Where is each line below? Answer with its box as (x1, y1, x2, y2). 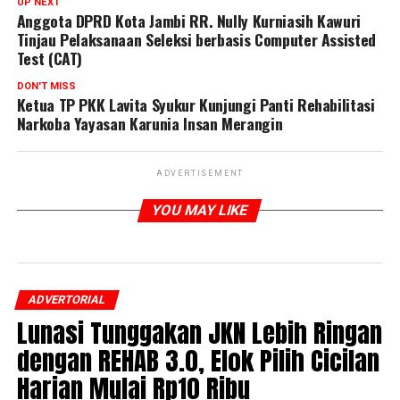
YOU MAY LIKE (150, 202, 251, 220)
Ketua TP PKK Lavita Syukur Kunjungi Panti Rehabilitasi (16, 93, 375, 117)
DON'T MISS (16, 80, 76, 93)
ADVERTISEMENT (155, 169, 245, 179)
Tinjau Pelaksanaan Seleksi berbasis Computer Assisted (16, 28, 377, 52)
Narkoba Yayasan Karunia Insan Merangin (16, 112, 283, 136)
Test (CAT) (16, 46, 83, 71)
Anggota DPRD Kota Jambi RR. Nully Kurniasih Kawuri (16, 9, 362, 33)
